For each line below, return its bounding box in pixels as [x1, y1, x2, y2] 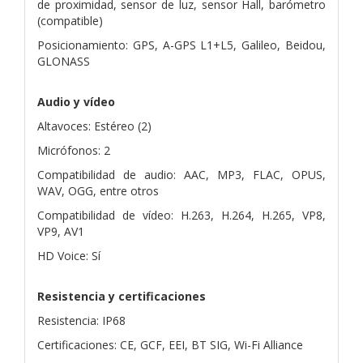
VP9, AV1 [37, 223, 84, 239]
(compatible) [37, 12, 103, 28]
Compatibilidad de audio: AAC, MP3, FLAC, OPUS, [37, 166, 326, 182]
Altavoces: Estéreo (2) [37, 117, 152, 134]
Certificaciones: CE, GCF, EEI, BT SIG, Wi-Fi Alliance [37, 336, 303, 352]
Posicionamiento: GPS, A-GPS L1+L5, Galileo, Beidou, [37, 36, 326, 53]
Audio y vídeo [37, 93, 115, 109]
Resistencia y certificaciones [37, 288, 206, 304]
